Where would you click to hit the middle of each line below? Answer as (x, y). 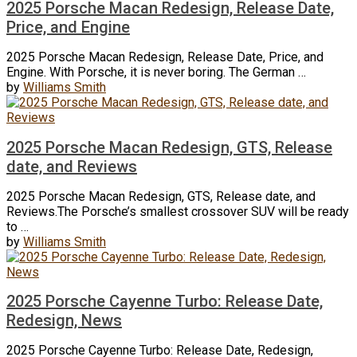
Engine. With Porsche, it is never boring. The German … (156, 73)
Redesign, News (64, 321)
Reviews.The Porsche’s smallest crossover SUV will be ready (178, 211)
